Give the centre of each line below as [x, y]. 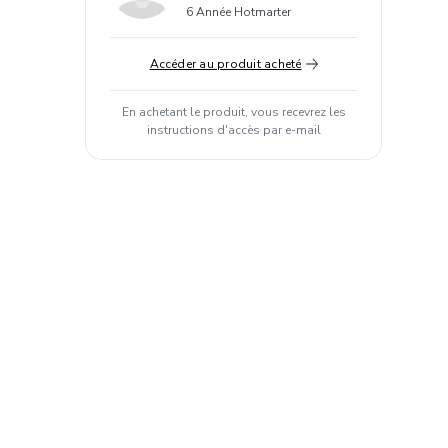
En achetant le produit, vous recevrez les [233, 112]
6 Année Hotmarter [238, 12]
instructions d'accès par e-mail [233, 130]
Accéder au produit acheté [225, 64]
